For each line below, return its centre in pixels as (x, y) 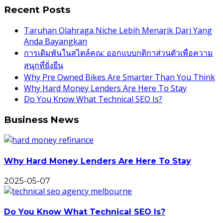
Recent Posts (37, 10)
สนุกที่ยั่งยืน (44, 65)
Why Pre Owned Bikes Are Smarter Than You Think (119, 77)
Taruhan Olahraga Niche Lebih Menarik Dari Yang (118, 30)
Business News (41, 119)
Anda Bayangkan (56, 41)
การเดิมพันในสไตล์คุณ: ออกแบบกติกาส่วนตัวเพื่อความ (118, 53)
